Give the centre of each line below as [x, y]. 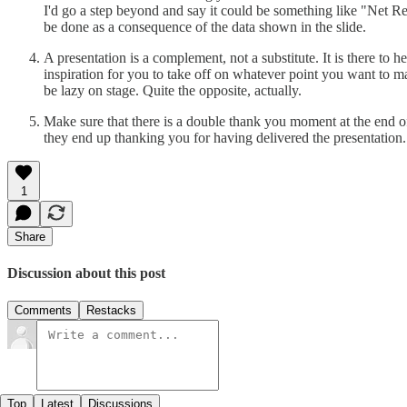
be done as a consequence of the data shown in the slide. [205, 26]
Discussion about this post [86, 273]
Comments [43, 311]
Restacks [111, 311]
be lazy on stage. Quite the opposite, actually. [173, 90]
